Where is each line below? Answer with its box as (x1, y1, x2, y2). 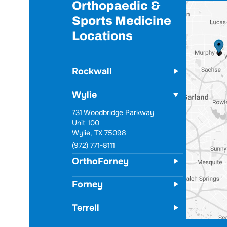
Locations (72, 29, 133, 43)
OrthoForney (72, 156, 129, 167)
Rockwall (72, 66, 112, 77)
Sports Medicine (72, 14, 171, 27)
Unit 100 (72, 118, 99, 127)
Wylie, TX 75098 (72, 128, 126, 137)
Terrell (72, 202, 99, 213)
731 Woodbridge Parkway (72, 108, 154, 117)
